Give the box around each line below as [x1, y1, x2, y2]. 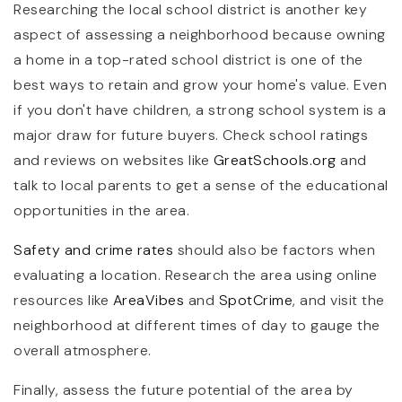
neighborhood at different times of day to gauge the [13, 316, 380, 336]
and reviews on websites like [13, 151, 214, 170]
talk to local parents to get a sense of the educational [13, 176, 389, 196]
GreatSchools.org [213, 151, 336, 170]
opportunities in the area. [13, 201, 189, 221]
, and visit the [293, 291, 385, 310]
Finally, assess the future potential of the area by [13, 380, 354, 400]
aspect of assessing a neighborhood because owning [13, 25, 386, 45]
